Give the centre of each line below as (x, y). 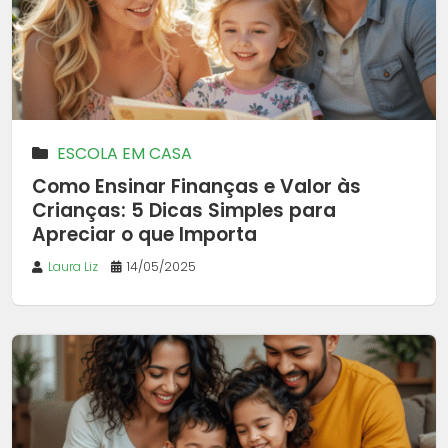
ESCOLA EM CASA (124, 154)
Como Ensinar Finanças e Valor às (196, 187)
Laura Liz (73, 267)
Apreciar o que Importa (144, 235)
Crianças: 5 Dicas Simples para (184, 211)
